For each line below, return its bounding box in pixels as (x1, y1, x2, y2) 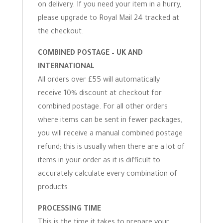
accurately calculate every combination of (37, 171, 177, 179)
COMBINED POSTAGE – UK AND (37, 50, 143, 58)
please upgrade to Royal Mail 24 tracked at (37, 15, 179, 23)
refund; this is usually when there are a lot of (37, 144, 185, 152)
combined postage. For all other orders (37, 104, 168, 111)
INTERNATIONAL (37, 63, 95, 71)
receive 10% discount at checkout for (37, 90, 162, 98)
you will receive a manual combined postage (37, 130, 183, 138)
